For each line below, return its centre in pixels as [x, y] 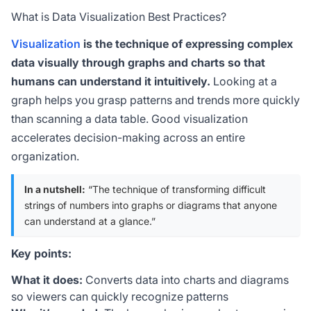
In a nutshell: [55, 189]
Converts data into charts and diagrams [186, 280]
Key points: [41, 253]
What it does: [47, 280]
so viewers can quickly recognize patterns [120, 296]
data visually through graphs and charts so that [138, 62]
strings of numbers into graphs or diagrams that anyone [151, 205]
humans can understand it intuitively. [111, 81]
